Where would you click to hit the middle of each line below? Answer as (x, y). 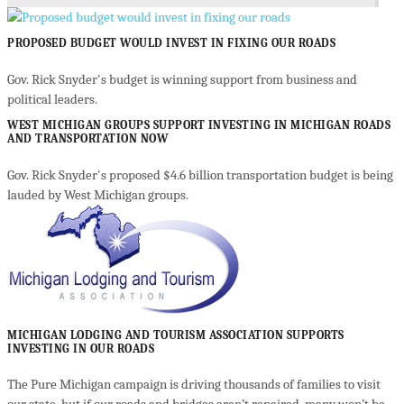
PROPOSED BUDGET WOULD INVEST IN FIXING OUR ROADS (171, 43)
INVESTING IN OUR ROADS (81, 348)
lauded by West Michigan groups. (98, 194)
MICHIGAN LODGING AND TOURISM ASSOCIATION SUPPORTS (176, 335)
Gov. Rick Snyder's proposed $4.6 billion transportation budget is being (200, 174)
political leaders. (52, 99)
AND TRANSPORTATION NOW (87, 138)
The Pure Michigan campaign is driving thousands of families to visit (194, 385)
